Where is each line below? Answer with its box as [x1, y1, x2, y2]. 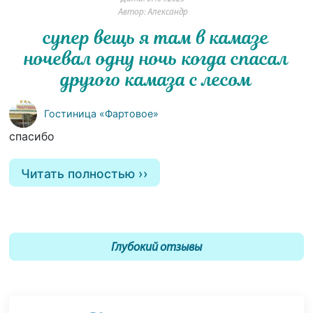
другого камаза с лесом [61, 66, 252, 92]
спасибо [9, 129, 55, 143]
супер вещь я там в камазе [43, 24, 270, 50]
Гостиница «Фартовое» [44, 107, 159, 119]
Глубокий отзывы [111, 241, 202, 254]
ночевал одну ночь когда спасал [24, 45, 289, 71]
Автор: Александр [117, 7, 188, 17]
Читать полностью [21, 166, 136, 181]
